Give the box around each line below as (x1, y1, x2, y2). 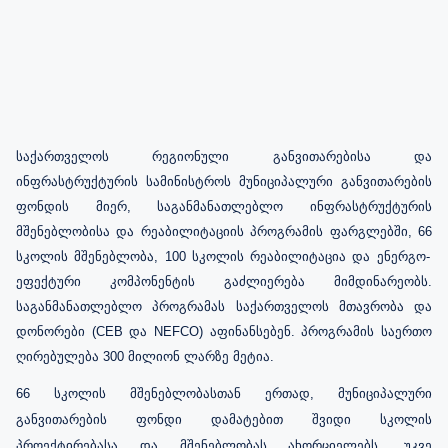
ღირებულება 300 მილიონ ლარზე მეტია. (16, 348, 274, 364)
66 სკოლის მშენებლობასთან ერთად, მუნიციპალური (16, 385, 432, 401)
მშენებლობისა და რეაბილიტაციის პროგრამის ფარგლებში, (16, 223, 418, 239)
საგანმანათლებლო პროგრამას (16, 298, 236, 314)
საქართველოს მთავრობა (235, 298, 414, 314)
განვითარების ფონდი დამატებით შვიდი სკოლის (16, 411, 432, 427)
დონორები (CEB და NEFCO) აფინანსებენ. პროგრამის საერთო (16, 323, 432, 339)
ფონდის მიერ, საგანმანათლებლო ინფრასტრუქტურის (16, 198, 432, 214)
